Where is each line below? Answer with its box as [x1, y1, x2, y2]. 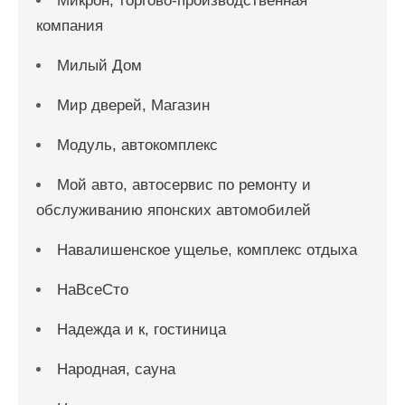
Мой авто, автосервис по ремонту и [57, 176, 311, 193]
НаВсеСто [57, 281, 128, 298]
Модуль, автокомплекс [57, 137, 218, 154]
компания [36, 17, 103, 34]
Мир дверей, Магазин [57, 97, 210, 114]
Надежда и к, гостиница [57, 321, 226, 338]
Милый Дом [57, 57, 142, 74]
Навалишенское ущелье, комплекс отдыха [57, 241, 357, 259]
